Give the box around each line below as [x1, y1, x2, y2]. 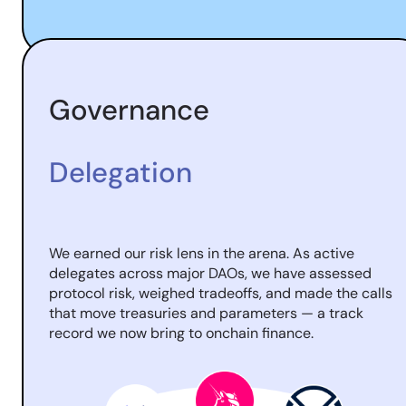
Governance [49, 92, 209, 129]
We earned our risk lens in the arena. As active [49, 244, 354, 263]
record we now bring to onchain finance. [49, 324, 314, 343]
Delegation [49, 154, 192, 191]
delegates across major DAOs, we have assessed [49, 264, 372, 283]
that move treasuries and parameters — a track [49, 304, 363, 323]
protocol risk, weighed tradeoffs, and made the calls [49, 284, 392, 303]
